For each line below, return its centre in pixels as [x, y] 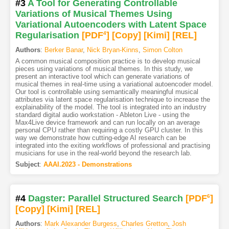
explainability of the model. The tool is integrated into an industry [111, 107]
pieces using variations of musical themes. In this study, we [104, 69]
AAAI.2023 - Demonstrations [87, 165]
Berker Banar [63, 50]
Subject [27, 165]
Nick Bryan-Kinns [112, 50]
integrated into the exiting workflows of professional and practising [112, 146]
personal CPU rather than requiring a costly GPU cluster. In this [109, 130]
